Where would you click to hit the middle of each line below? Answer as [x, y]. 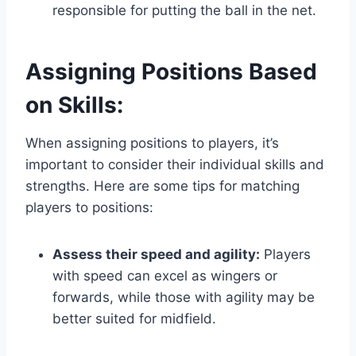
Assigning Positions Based [171, 72]
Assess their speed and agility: [156, 255]
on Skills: [74, 105]
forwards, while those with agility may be [184, 298]
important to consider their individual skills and [175, 165]
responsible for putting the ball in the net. [184, 11]
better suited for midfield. [134, 319]
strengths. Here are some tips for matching [163, 186]
